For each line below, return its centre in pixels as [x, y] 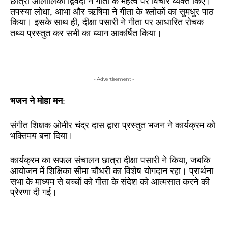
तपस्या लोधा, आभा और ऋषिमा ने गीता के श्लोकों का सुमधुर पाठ [112, 11]
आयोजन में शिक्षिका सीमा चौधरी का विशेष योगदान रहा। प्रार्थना [112, 171]
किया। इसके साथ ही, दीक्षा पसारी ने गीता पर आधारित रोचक [107, 22]
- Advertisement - [114, 79]
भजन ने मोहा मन [36, 101]
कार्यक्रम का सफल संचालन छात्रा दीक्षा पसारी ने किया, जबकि [110, 160]
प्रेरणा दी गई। [34, 192]
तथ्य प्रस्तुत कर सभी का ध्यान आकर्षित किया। [86, 33]
